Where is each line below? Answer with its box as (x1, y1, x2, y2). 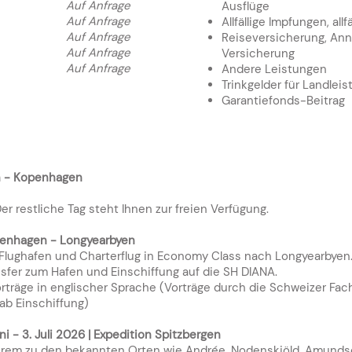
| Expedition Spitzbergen (85, 327, 221, 343)
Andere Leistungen (222, 61, 327, 77)
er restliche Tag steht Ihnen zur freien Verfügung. (2, 201, 269, 217)
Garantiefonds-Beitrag (222, 93, 345, 108)
